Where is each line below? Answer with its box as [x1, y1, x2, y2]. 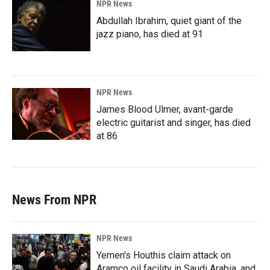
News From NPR [12, 192, 96, 207]
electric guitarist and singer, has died [96, 116, 251, 128]
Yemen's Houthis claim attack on [96, 249, 231, 261]
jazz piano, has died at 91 [96, 28, 203, 40]
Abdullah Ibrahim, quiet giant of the [96, 14, 242, 27]
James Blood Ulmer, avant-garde [96, 103, 233, 115]
